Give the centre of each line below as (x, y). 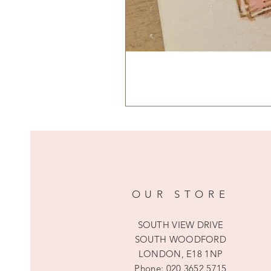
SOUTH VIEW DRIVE (181, 224)
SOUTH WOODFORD (181, 239)
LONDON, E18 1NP (181, 253)
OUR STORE (181, 194)
